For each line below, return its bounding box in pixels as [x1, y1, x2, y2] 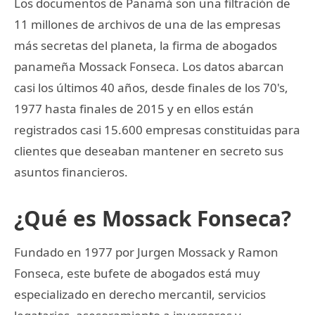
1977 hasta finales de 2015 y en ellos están [14, 100, 254, 117]
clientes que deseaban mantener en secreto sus [14, 142, 283, 159]
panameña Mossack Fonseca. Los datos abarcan [14, 58, 284, 75]
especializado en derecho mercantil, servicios [14, 285, 266, 302]
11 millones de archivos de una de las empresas [14, 15, 281, 32]
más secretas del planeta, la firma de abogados [14, 37, 277, 53]
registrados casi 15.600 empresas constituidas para [14, 121, 300, 138]
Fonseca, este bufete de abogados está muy [14, 264, 260, 281]
